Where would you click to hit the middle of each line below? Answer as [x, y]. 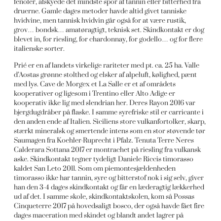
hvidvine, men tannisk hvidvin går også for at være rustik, [100, 21]
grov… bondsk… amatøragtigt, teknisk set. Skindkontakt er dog [109, 30]
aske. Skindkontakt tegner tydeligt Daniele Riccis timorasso [104, 159]
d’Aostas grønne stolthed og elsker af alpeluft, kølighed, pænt [106, 75]
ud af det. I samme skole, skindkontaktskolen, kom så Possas [104, 197]
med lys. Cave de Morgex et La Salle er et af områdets [95, 84]
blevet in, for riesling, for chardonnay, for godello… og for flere [109, 39]
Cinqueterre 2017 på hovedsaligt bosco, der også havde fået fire [109, 206]
